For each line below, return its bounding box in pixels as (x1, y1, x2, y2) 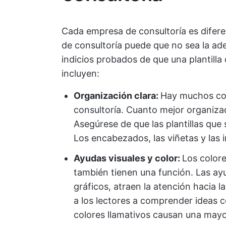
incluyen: (62, 68, 99, 79)
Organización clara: (74, 90, 160, 101)
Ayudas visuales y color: (74, 153, 182, 163)
